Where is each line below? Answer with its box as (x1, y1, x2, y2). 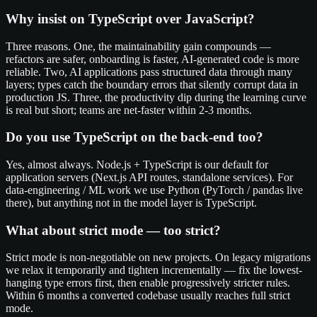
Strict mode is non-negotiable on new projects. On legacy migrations (6, 251, 311, 264)
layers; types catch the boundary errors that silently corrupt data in (6, 78, 298, 91)
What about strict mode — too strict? (6, 222, 221, 238)
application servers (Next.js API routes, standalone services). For (6, 171, 293, 183)
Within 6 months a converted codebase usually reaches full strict (6, 289, 290, 302)
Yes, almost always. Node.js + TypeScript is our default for (6, 158, 268, 171)
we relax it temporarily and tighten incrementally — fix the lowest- (6, 264, 302, 277)
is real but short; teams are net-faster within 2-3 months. (6, 103, 252, 116)
